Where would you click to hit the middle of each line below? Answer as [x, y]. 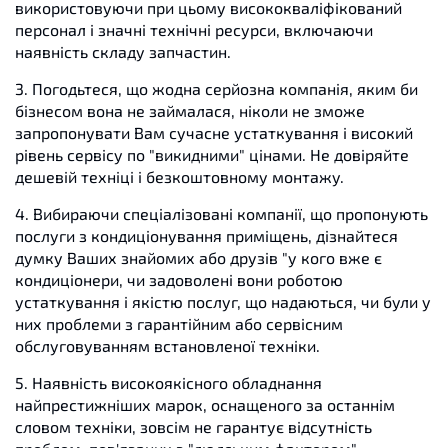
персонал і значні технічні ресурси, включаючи [194, 29]
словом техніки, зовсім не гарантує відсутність [193, 426]
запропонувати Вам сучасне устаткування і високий [214, 132]
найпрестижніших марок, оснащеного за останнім [205, 404]
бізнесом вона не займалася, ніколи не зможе [190, 110]
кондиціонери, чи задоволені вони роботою [179, 279]
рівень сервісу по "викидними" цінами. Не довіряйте [212, 154]
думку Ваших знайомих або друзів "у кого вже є [198, 257]
